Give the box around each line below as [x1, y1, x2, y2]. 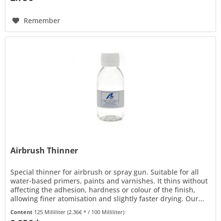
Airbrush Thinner [10, 145, 78, 156]
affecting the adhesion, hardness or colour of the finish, [10, 184, 196, 194]
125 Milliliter [34, 208, 68, 216]
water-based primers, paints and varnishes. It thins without [10, 176, 208, 185]
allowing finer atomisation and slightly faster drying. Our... [10, 193, 205, 203]
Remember [24, 16, 61, 26]
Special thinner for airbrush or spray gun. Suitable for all [10, 167, 199, 177]
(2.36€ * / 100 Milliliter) [67, 208, 125, 216]
